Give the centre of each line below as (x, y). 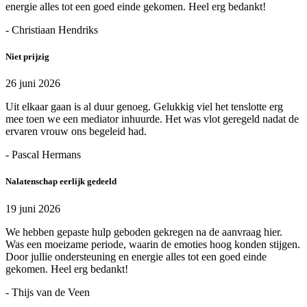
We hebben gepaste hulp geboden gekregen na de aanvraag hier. (144, 232)
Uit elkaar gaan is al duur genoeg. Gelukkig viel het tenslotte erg (144, 107)
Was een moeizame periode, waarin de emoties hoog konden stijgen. (153, 244)
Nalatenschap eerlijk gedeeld (61, 182)
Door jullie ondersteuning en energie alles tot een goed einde (136, 256)
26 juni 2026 (33, 84)
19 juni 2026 (33, 208)
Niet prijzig (27, 57)
